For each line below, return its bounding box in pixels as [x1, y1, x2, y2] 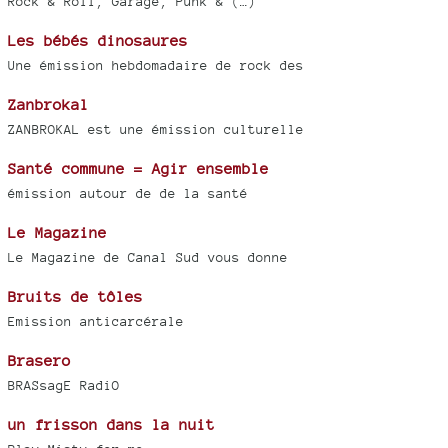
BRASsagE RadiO [8, 378, 120, 394]
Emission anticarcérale [8, 314, 184, 330]
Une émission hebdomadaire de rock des [8, 58, 304, 74]
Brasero [8, 352, 71, 370]
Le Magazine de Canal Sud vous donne [8, 250, 288, 266]
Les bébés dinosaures [8, 32, 188, 50]
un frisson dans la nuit [8, 416, 215, 434]
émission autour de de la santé [8, 186, 248, 202]
